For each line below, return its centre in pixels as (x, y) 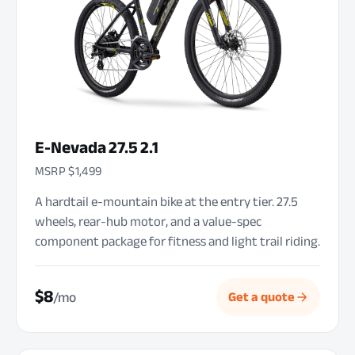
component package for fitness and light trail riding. (177, 242)
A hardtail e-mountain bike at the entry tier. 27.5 (166, 202)
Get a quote (261, 297)
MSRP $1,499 (68, 171)
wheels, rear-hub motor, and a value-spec (148, 222)
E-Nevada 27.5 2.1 (96, 148)
